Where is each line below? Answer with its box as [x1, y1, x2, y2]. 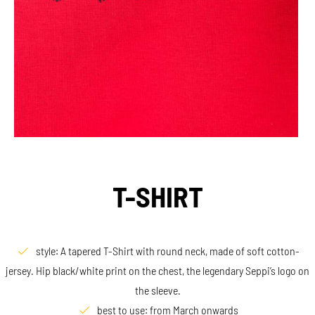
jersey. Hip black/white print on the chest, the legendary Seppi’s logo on [6, 264, 309, 277]
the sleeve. [134, 283, 181, 297]
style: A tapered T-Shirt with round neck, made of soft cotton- [35, 244, 300, 257]
